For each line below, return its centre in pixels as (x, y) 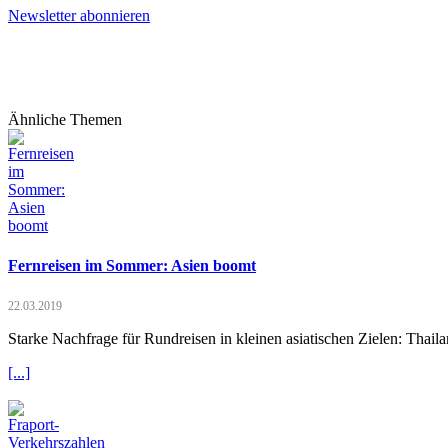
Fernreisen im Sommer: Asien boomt (132, 265)
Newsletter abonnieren (79, 16)
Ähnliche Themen (65, 120)
